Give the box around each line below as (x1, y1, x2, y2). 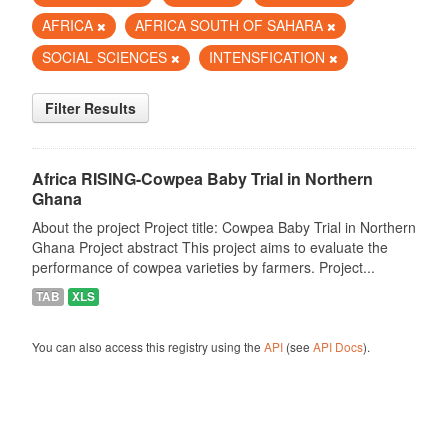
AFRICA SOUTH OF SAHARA (134, 15, 327, 35)
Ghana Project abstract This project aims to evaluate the (31, 237, 388, 257)
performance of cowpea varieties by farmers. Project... (31, 257, 375, 277)
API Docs (312, 338, 363, 355)
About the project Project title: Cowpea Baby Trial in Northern (31, 217, 416, 237)
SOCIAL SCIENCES (41, 47, 171, 67)
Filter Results (44, 98, 136, 118)
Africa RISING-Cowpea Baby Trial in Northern (31, 167, 373, 190)
